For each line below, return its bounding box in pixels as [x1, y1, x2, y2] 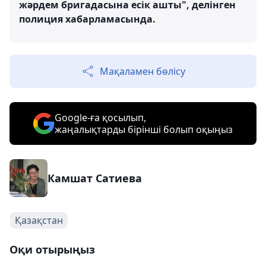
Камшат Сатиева [47, 171, 142, 185]
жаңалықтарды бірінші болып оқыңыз [55, 123, 233, 136]
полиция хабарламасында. [19, 12, 158, 26]
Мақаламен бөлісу [100, 65, 185, 78]
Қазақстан [15, 214, 63, 227]
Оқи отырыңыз [9, 242, 95, 256]
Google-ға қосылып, [55, 111, 146, 124]
